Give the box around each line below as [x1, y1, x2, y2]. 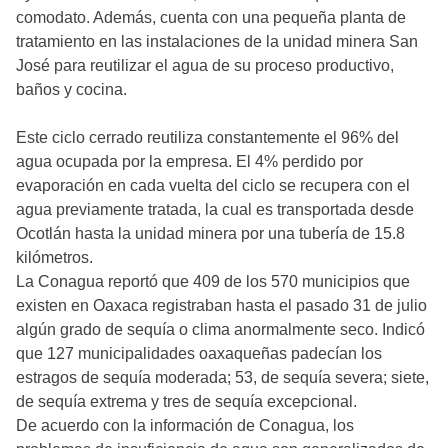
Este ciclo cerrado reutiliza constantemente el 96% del [16, 129, 399, 147]
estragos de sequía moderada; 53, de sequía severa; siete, [16, 369, 429, 387]
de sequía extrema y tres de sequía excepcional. [16, 393, 357, 411]
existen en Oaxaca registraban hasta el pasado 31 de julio [16, 297, 427, 315]
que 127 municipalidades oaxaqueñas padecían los [16, 345, 382, 363]
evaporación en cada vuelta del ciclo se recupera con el [16, 177, 410, 195]
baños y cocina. [16, 81, 127, 99]
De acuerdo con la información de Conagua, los [16, 417, 354, 435]
